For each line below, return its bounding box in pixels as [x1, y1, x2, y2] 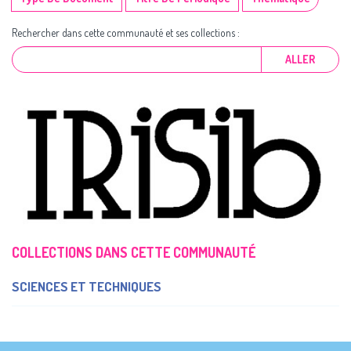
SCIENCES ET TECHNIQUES [12, 278, 161, 295]
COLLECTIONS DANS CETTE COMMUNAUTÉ [12, 244, 256, 262]
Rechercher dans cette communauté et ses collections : [12, 26, 240, 39]
